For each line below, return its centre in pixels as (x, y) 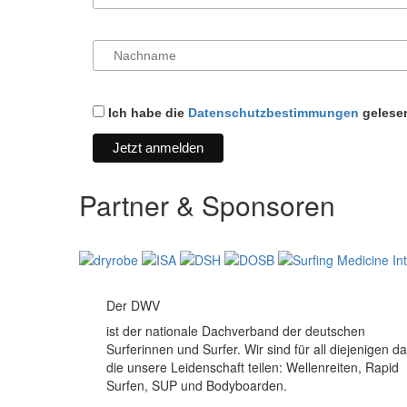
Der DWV (133, 305)
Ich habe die (146, 113)
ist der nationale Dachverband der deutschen (236, 331)
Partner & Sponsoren (207, 205)
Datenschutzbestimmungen (273, 113)
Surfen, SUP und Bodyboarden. (197, 385)
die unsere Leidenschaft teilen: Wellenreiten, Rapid (253, 367)
